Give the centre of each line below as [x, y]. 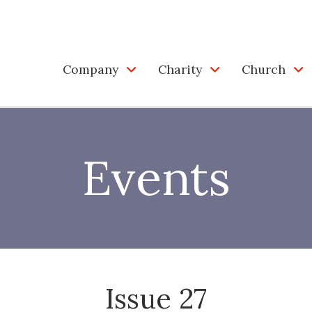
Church [264, 69]
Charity [180, 69]
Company [91, 69]
